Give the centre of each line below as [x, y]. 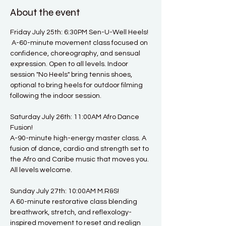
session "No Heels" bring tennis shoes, [72, 74]
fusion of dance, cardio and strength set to [80, 149]
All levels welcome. [41, 170]
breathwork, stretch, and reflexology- [71, 212]
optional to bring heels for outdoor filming [77, 85]
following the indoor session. [56, 96]
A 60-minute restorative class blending [74, 202]
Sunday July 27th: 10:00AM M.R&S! [65, 191]
